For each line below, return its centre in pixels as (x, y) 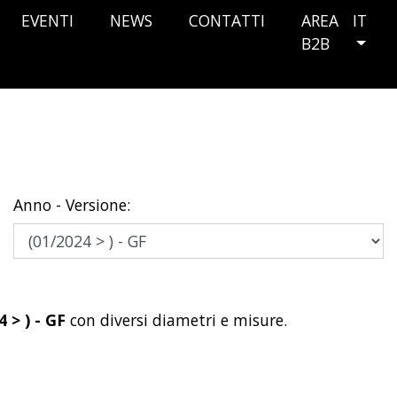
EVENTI (47, 20)
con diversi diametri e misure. (179, 320)
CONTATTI (227, 20)
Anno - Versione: (72, 205)
